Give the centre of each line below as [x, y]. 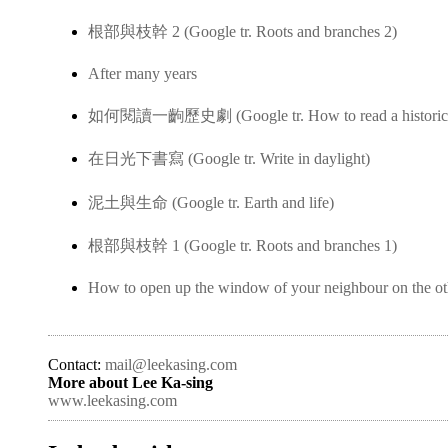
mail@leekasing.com [171, 364]
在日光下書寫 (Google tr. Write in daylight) [229, 159]
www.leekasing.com [112, 400]
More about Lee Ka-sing [130, 382]
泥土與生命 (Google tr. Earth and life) [211, 202]
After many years [142, 74]
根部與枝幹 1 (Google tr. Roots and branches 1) [242, 245]
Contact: [76, 364]
